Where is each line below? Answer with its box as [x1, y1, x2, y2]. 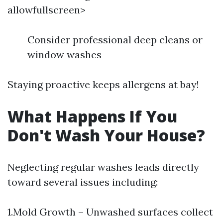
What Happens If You [7, 106, 177, 127]
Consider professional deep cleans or [27, 33, 203, 46]
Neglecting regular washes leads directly [7, 161, 199, 173]
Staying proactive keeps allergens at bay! [7, 78, 199, 91]
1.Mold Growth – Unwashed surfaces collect [7, 206, 213, 218]
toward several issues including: [7, 176, 158, 188]
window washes [27, 48, 102, 61]
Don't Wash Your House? [7, 124, 205, 146]
